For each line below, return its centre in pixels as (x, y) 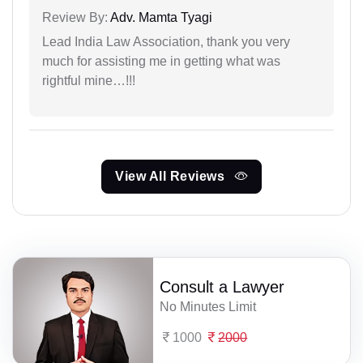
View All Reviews (172, 176)
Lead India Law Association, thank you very (166, 41)
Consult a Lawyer (222, 287)
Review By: (75, 17)
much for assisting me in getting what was (161, 61)
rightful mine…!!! (89, 80)
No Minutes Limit (208, 307)
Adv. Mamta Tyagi (160, 17)
